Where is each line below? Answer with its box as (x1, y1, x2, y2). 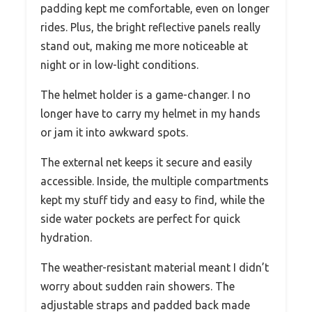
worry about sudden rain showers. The (40, 279, 235, 292)
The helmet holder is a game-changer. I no (40, 88, 251, 101)
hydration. (40, 231, 92, 244)
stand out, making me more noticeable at (40, 39, 248, 52)
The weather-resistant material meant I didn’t (40, 260, 269, 274)
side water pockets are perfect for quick (40, 212, 240, 225)
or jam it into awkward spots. (40, 125, 188, 139)
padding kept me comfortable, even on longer (40, 1, 270, 15)
